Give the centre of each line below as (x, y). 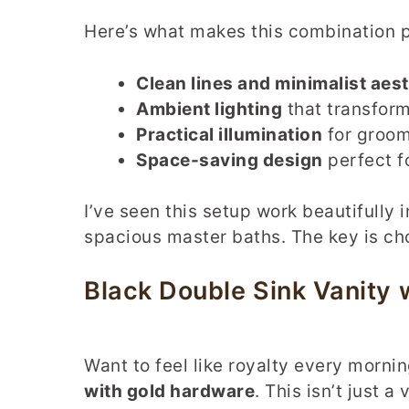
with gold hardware (169, 392)
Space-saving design (230, 160)
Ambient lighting (209, 109)
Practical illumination (229, 134)
